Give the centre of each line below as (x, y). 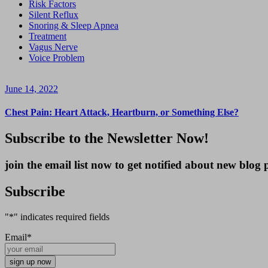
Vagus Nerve (53, 47)
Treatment (48, 36)
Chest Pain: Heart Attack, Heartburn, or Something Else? (122, 112)
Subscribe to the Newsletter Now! (107, 138)
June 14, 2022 (31, 89)
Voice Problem (57, 57)
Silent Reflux (54, 14)
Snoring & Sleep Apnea (74, 25)
